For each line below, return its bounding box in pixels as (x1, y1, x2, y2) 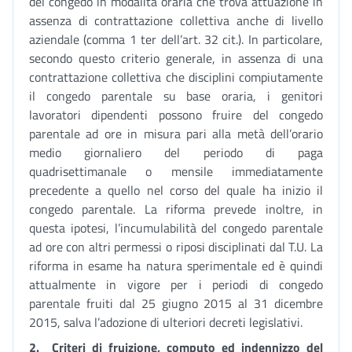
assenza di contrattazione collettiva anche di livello (29, 11, 323, 30)
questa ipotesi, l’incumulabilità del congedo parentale (29, 218, 323, 237)
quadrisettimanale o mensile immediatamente (29, 162, 323, 181)
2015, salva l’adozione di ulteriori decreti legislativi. (29, 313, 302, 332)
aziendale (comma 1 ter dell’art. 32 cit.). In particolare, (29, 30, 323, 49)
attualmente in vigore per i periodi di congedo (29, 275, 323, 294)
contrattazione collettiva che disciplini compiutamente (29, 68, 323, 86)
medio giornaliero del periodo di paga (29, 143, 323, 162)
